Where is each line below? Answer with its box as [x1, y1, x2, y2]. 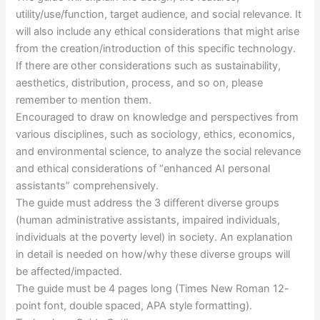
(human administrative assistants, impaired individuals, [16, 214, 281, 227]
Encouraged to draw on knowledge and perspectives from [16, 111, 299, 124]
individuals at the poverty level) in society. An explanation [16, 231, 294, 244]
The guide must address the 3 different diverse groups [16, 196, 280, 210]
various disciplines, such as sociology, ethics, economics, [16, 128, 296, 141]
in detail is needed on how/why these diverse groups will [16, 248, 291, 261]
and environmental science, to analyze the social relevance [16, 145, 301, 159]
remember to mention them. [16, 94, 152, 107]
